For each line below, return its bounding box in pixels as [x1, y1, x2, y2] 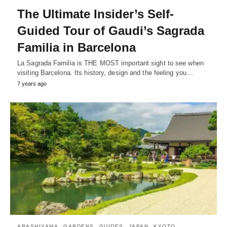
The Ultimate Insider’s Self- [17, 7, 174, 21]
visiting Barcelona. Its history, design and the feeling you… [17, 69, 194, 77]
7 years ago [17, 81, 47, 87]
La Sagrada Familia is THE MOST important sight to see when [17, 59, 204, 67]
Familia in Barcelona [17, 41, 136, 55]
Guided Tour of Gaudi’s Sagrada [17, 24, 204, 38]
